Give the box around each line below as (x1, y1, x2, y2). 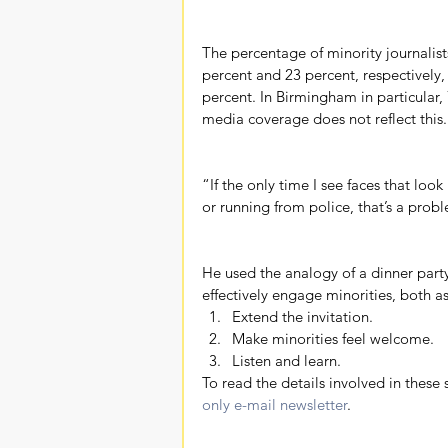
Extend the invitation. (232, 306, 381, 326)
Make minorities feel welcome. (232, 328, 442, 348)
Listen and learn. (232, 350, 345, 370)
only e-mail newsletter (202, 394, 347, 414)
